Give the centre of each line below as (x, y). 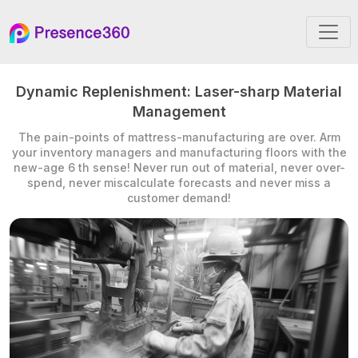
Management (179, 111)
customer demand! (179, 198)
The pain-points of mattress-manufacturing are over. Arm (179, 137)
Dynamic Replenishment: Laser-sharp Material (179, 91)
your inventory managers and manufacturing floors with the (179, 152)
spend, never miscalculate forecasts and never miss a (179, 183)
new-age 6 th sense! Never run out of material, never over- (179, 167)
